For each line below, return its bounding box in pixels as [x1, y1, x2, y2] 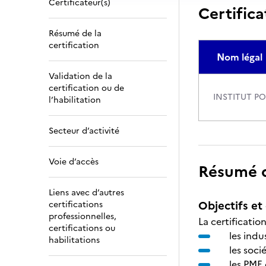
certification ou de [49, 82, 124, 94]
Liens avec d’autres [49, 186, 124, 199]
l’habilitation [49, 94, 101, 106]
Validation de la [49, 70, 112, 83]
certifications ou [49, 222, 115, 235]
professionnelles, [49, 210, 116, 223]
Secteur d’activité [49, 125, 119, 137]
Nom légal [217, 50, 262, 64]
